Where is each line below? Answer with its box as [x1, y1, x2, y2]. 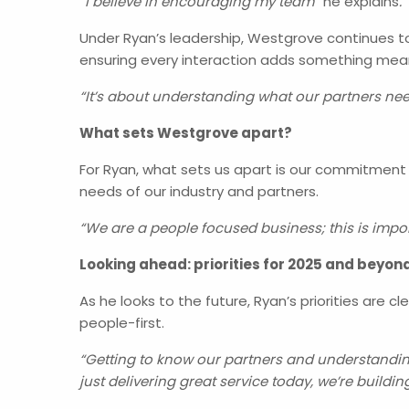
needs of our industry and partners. [79, 182, 319, 202]
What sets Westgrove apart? [79, 123, 292, 143]
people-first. [79, 313, 164, 333]
